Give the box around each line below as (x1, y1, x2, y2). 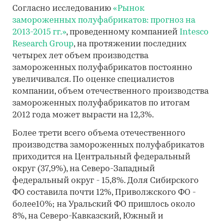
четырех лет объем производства (12, 52, 148, 60)
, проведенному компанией (66, 28, 180, 37)
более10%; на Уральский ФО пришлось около (12, 200, 195, 209)
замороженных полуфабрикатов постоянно (12, 64, 192, 72)
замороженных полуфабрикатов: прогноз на (12, 16, 195, 25)
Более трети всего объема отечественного (12, 129, 185, 138)
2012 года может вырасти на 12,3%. (12, 111, 154, 119)
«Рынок (113, 4, 145, 13)
